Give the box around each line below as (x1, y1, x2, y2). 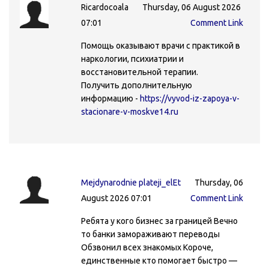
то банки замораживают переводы (81, 229, 220, 239)
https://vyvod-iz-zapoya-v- (140, 93, 240, 103)
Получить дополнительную (81, 80, 192, 90)
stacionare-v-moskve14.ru (81, 106, 178, 116)
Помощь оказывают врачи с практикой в (81, 40, 240, 50)
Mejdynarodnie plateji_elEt (81, 177, 183, 187)
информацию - (81, 93, 140, 103)
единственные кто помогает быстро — (81, 255, 237, 265)
